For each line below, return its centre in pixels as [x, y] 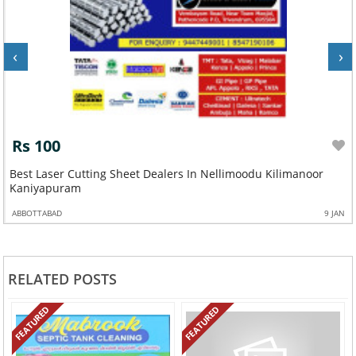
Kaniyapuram [46, 188]
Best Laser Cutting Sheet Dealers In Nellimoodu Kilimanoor [167, 173]
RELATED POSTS [62, 279]
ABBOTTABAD [37, 213]
